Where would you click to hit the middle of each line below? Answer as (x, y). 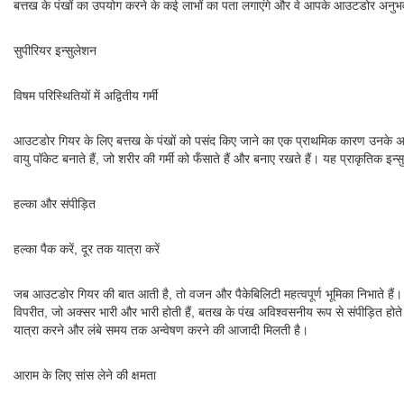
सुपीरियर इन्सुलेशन (55, 50)
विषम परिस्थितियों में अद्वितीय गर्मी (86, 96)
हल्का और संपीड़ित (55, 204)
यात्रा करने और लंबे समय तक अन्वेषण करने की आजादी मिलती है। (161, 330)
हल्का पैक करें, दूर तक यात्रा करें (87, 249)
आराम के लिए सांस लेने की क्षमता (85, 375)
